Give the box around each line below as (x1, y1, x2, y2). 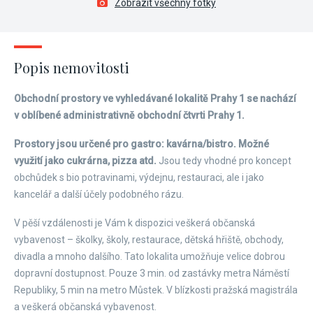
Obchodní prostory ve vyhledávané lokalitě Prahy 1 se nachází (14, 93, 296, 104)
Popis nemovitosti (14, 58, 129, 77)
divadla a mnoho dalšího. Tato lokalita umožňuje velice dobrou (14, 251, 285, 262)
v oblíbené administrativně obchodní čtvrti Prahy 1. (14, 110, 247, 121)
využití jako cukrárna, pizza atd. (14, 155, 159, 166)
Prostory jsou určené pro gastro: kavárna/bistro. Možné (14, 138, 269, 150)
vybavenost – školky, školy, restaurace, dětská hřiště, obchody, (14, 234, 284, 245)
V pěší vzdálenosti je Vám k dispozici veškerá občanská (14, 217, 255, 228)
